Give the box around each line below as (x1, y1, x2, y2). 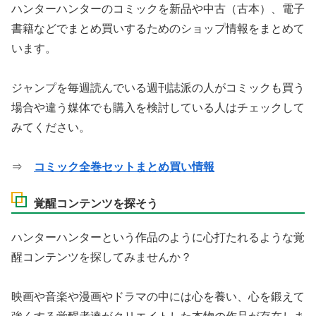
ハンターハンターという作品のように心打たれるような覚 (11, 231, 305, 244)
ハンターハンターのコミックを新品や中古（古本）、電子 (11, 3, 305, 16)
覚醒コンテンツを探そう (34, 197, 158, 210)
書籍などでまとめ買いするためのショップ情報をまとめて (11, 23, 305, 35)
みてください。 (11, 121, 90, 134)
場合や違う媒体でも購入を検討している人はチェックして (11, 102, 305, 114)
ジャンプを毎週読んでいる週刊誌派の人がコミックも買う (11, 82, 305, 95)
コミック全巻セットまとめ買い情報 (34, 161, 214, 174)
